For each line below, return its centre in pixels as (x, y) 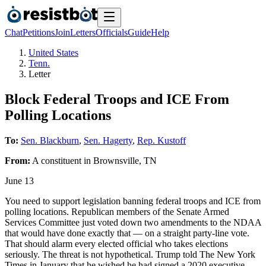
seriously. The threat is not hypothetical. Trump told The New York (130, 254)
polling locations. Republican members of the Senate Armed (117, 211)
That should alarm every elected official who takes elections (116, 243)
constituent (61, 160)
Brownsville (116, 160)
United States (53, 53)
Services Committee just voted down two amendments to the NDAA (133, 222)
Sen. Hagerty (108, 140)
